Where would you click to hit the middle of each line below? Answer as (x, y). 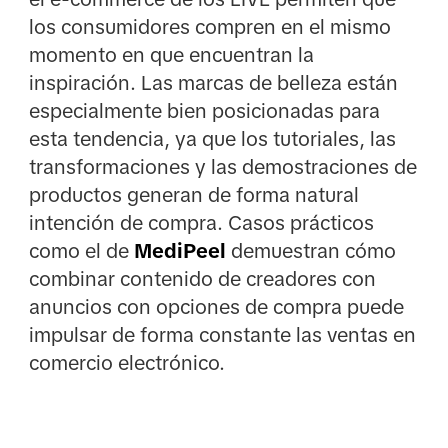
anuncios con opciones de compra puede (216, 307)
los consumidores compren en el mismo (209, 27)
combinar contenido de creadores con (202, 279)
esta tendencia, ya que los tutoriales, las (212, 139)
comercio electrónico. (126, 363)
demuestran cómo (310, 251)
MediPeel (179, 251)
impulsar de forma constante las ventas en (222, 335)
